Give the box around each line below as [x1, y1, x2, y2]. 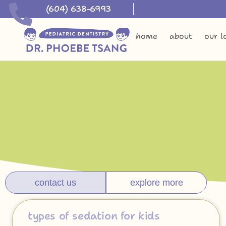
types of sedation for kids [28, 209, 160, 223]
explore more [130, 178, 183, 188]
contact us [35, 178, 76, 188]
